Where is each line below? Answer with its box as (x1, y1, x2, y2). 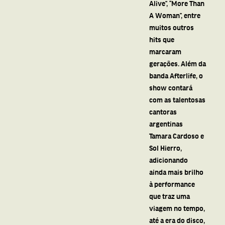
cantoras (149, 107, 177, 116)
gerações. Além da (149, 59, 206, 67)
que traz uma (149, 191, 190, 200)
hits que (149, 35, 174, 43)
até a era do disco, (149, 215, 205, 224)
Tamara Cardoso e (149, 131, 204, 140)
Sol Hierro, (149, 143, 182, 152)
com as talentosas (149, 95, 205, 103)
